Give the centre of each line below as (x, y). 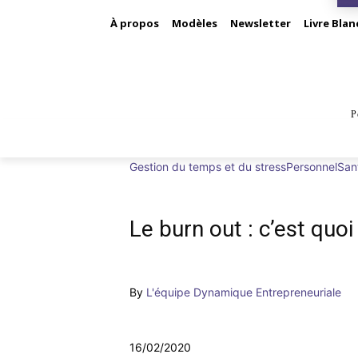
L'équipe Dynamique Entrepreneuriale (244, 292)
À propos (135, 23)
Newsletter (261, 23)
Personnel (312, 167)
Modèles (195, 23)
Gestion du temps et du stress (208, 167)
